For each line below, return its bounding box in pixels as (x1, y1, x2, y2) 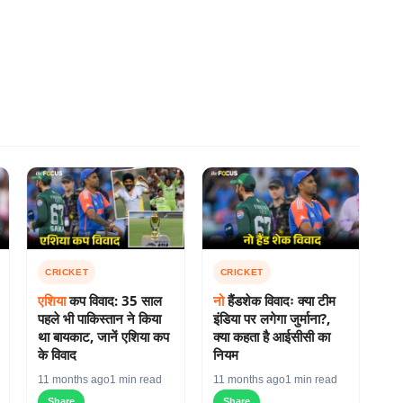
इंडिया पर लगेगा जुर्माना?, (212, 309, 330, 328)
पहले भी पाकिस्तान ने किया (38, 309, 161, 328)
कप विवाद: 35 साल (66, 291, 162, 310)
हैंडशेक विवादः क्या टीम (223, 291, 336, 310)
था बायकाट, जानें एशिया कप (38, 327, 169, 346)
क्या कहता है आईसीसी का (212, 327, 330, 346)
